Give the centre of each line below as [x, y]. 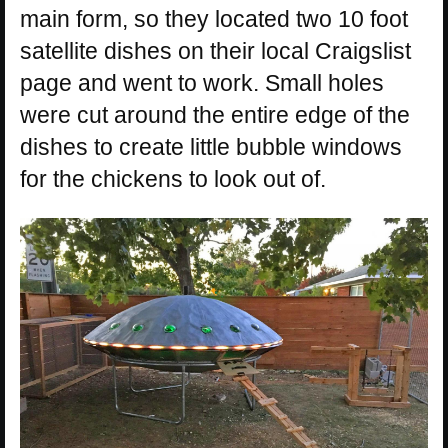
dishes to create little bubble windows [211, 147]
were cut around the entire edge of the [215, 115]
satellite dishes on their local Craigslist [215, 51]
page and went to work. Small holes [202, 83]
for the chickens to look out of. [173, 179]
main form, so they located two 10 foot [214, 19]
